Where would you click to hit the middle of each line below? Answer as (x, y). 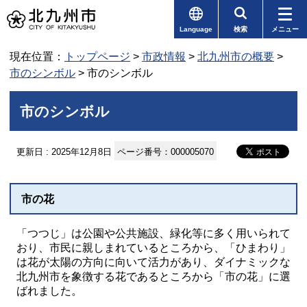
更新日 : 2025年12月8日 (64, 152)
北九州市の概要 (236, 57)
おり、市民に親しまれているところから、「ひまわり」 (153, 248)
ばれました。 (49, 291)
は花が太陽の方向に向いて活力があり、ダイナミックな (153, 262)
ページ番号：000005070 (165, 152)
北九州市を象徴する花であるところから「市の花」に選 (153, 277)
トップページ (97, 57)
